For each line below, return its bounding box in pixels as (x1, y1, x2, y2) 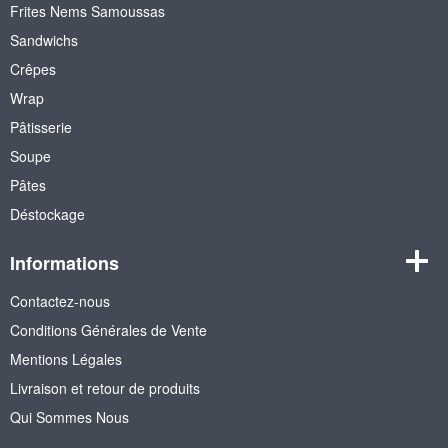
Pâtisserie (10, 116, 72, 137)
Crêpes (10, 58, 56, 79)
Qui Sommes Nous (10, 406, 129, 427)
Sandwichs (10, 29, 78, 50)
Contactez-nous (10, 290, 110, 311)
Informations (10, 249, 119, 276)
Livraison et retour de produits (10, 377, 200, 398)
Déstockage (10, 203, 85, 224)
